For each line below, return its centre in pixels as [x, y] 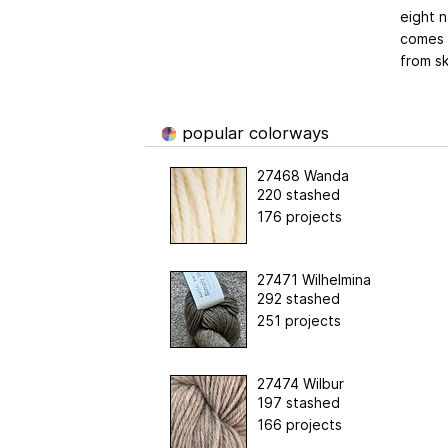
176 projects [299, 216]
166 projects [299, 424]
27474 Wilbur [300, 383]
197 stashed [298, 402]
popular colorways [253, 132]
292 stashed [298, 298]
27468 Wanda [302, 175]
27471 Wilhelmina [313, 279]
